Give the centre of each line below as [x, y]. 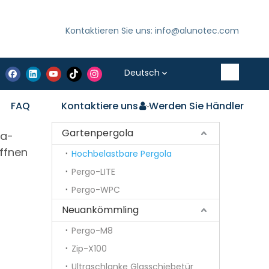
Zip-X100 [89, 249]
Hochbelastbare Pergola [122, 154]
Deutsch [142, 73]
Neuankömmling [100, 210]
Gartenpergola [98, 133]
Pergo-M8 [92, 231]
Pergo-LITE [93, 172]
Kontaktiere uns [99, 106]
